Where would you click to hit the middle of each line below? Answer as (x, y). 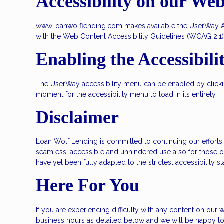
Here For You (88, 186)
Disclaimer (77, 117)
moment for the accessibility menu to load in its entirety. (126, 94)
